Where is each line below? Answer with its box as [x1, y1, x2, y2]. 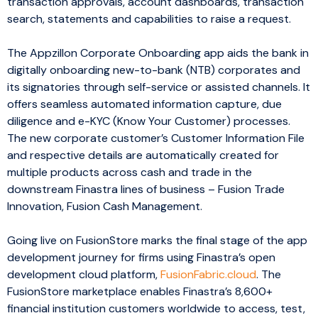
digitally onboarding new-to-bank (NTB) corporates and [7, 62, 300, 77]
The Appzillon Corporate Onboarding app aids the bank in [7, 45, 309, 60]
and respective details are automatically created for [7, 147, 279, 163]
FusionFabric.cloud [160, 266, 256, 282]
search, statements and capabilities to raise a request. [7, 11, 291, 26]
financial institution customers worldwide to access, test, [7, 300, 305, 316]
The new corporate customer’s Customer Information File [7, 130, 305, 146]
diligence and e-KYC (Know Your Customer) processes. [7, 113, 290, 128]
